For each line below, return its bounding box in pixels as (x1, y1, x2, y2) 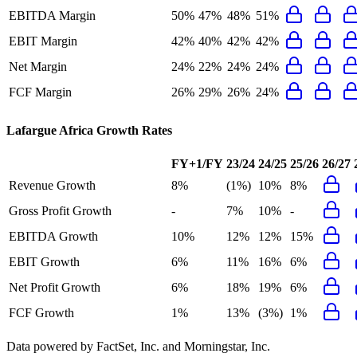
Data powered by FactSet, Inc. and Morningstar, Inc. (6, 339, 270, 353)
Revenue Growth (9, 178, 96, 192)
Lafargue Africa (6, 123, 93, 137)
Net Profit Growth (9, 280, 100, 294)
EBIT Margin (9, 34, 77, 49)
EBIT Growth (9, 254, 80, 269)
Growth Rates (93, 123, 172, 137)
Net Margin (9, 60, 67, 74)
